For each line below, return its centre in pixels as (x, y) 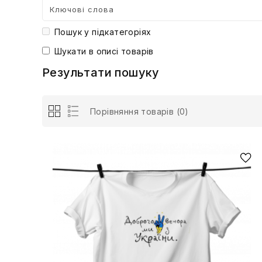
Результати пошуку (101, 73)
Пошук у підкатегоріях (103, 32)
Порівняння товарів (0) (139, 112)
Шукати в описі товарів (104, 51)
